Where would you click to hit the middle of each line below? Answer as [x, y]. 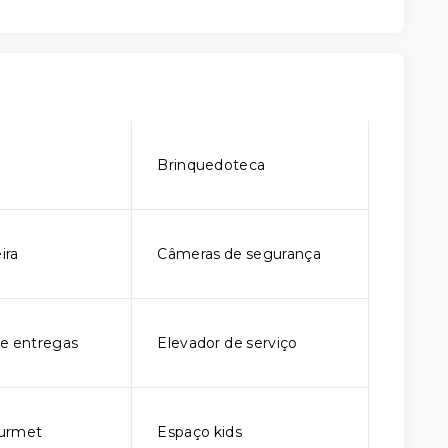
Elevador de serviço [227, 343]
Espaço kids [199, 432]
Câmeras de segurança [239, 254]
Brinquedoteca [211, 165]
